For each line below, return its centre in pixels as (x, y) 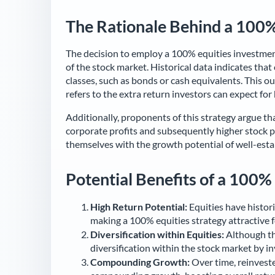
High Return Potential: (139, 206)
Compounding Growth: (140, 261)
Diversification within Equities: (157, 234)
